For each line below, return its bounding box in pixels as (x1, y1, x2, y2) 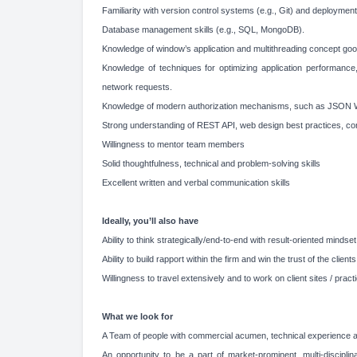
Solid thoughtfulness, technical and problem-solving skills (102, 159, 320, 168)
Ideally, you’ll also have (102, 216, 198, 226)
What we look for (102, 312, 173, 321)
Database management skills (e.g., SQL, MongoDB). (102, 25, 304, 34)
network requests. (102, 82, 172, 92)
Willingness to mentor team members (102, 139, 245, 149)
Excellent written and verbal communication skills (102, 178, 290, 187)
